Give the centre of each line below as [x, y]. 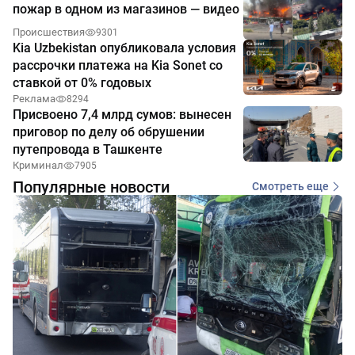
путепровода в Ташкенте [88, 149]
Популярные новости [91, 187]
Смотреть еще [290, 187]
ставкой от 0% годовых [82, 82]
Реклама [34, 98]
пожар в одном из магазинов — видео [126, 10]
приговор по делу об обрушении [109, 132]
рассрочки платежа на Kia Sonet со [118, 65]
